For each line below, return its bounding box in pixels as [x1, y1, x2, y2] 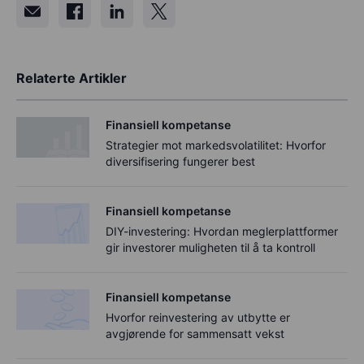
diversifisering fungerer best [106, 154, 255, 168]
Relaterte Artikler [16, 69, 127, 86]
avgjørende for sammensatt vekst [106, 326, 284, 340]
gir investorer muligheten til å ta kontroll [106, 240, 315, 254]
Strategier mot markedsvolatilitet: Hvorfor [106, 137, 326, 152]
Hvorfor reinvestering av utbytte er [106, 310, 290, 324]
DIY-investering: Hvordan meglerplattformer [106, 223, 338, 238]
